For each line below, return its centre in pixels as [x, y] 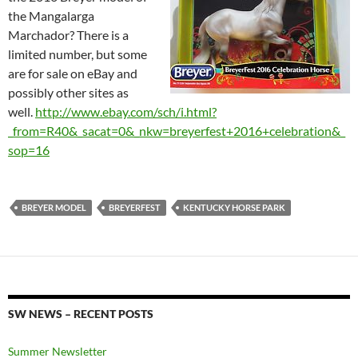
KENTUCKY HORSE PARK [234, 208]
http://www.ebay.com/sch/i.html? [126, 112]
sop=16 [29, 150]
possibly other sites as [68, 93]
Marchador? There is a [68, 35]
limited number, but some [78, 54]
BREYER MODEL [54, 208]
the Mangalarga [51, 16]
